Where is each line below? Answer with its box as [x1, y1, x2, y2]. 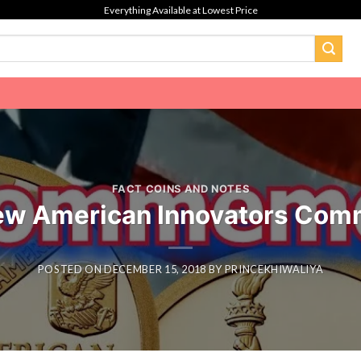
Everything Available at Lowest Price [103, 3, 258, 16]
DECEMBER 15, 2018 [104, 263, 207, 276]
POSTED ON [37, 263, 105, 276]
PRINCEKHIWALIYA [224, 263, 324, 276]
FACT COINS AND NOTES [111, 182, 250, 195]
